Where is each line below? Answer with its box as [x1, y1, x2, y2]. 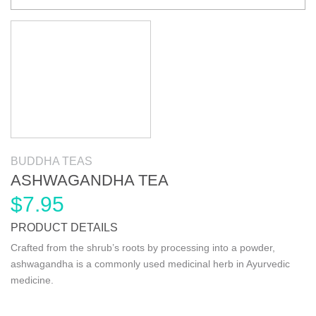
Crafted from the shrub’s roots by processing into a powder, [11, 242, 275, 253]
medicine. [11, 274, 54, 286]
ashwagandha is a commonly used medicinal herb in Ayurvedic [11, 258, 290, 269]
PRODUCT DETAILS [11, 221, 118, 233]
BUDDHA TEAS [11, 155, 92, 167]
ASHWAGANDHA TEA [11, 171, 169, 189]
